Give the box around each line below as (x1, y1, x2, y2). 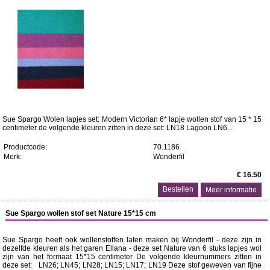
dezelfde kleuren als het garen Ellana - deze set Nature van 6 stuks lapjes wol (2, 244, 262, 253)
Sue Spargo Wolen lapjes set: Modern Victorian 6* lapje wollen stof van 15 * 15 (2, 115, 262, 124)
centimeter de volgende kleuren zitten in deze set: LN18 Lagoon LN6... (2, 124, 233, 132)
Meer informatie (206, 186, 257, 194)
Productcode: (3, 143, 47, 151)
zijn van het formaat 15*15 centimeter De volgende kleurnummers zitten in (2, 253, 262, 261)
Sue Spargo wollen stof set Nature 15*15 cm (5, 209, 157, 218)
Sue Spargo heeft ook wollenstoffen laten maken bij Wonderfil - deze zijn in (2, 236, 262, 244)
